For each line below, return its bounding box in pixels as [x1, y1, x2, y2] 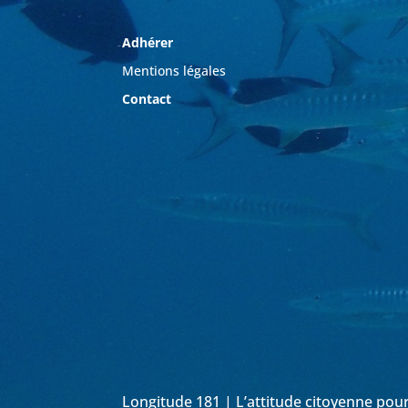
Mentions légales [122, 61, 227, 79]
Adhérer [122, 33, 178, 51]
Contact [122, 89, 172, 107]
